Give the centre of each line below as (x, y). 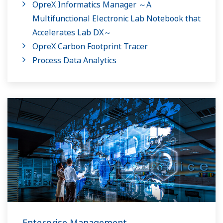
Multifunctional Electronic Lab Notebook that (116, 19)
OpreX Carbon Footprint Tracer (90, 47)
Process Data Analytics (74, 60)
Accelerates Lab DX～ (72, 33)
